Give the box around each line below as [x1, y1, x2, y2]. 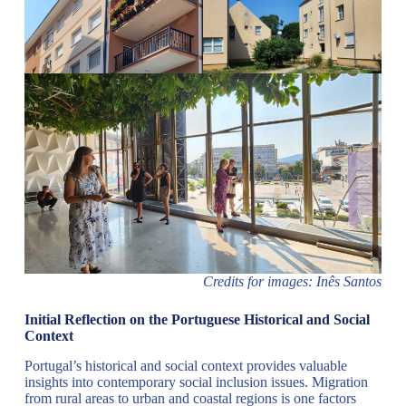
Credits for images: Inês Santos [203, 274, 382, 290]
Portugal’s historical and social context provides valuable [24, 358, 347, 374]
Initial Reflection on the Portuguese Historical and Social [24, 312, 370, 328]
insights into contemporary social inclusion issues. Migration [24, 374, 368, 391]
